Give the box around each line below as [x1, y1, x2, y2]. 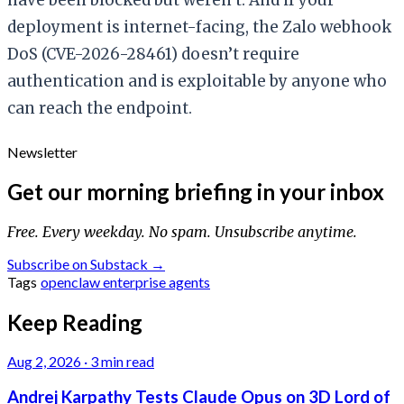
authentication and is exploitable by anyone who [7, 70, 387, 91]
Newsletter [7, 142, 78, 161]
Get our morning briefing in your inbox [7, 178, 384, 205]
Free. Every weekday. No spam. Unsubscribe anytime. [7, 222, 357, 241]
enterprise [103, 272, 169, 290]
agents [169, 272, 210, 290]
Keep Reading [7, 308, 142, 335]
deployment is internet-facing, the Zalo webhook [7, 16, 391, 37]
